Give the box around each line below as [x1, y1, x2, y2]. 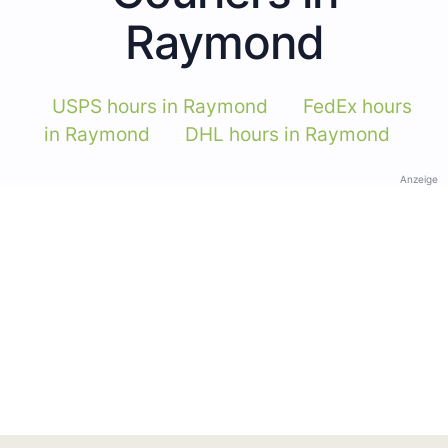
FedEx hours [302, 94, 412, 118]
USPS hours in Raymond [51, 94, 268, 118]
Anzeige [400, 172, 438, 185]
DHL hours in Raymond [184, 122, 390, 146]
